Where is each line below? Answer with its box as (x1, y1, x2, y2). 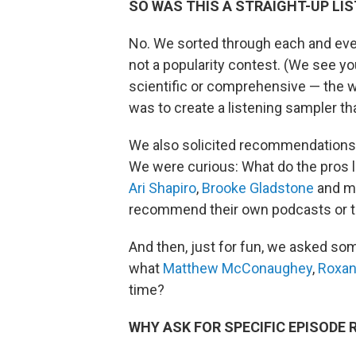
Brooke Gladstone (202, 180, 314, 196)
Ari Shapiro (129, 180, 196, 196)
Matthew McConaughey (163, 260, 312, 277)
